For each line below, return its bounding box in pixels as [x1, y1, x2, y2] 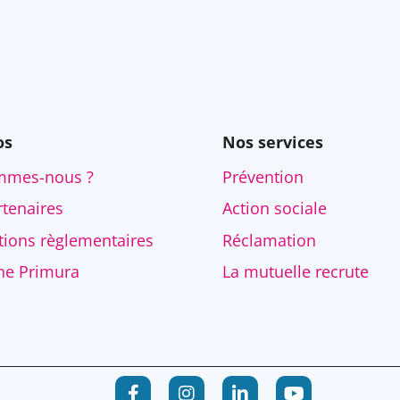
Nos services [222, 130, 323, 153]
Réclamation [222, 229, 316, 251]
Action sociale [222, 197, 327, 220]
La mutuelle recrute [222, 261, 369, 283]
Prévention [222, 165, 304, 187]
